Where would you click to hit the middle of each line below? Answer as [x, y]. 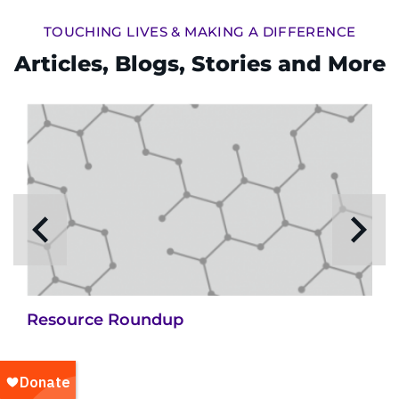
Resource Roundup [105, 320]
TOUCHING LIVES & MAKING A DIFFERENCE [199, 31]
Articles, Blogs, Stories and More [199, 63]
